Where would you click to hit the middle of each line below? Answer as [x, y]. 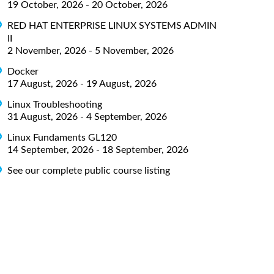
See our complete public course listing [89, 170]
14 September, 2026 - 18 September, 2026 [98, 150]
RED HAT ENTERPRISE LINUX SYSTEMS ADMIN [112, 25]
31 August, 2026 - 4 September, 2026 [87, 117]
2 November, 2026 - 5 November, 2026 [91, 50]
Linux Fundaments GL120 [62, 137]
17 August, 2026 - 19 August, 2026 [82, 83]
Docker [23, 71]
